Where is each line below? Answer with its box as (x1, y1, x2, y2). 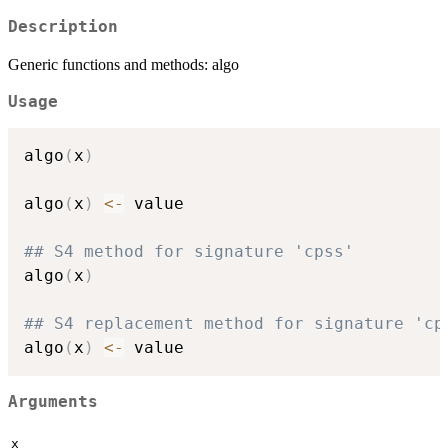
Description (8, 17, 118, 36)
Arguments (8, 392, 98, 411)
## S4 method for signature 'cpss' (24, 242, 354, 262)
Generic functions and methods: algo (8, 55, 239, 73)
